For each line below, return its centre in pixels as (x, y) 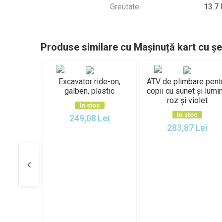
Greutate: (125, 7)
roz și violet (187, 100)
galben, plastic (89, 91)
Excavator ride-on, (89, 82)
